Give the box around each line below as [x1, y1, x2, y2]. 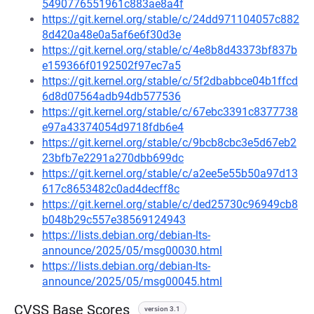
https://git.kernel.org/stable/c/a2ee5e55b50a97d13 [42, 167, 298, 180]
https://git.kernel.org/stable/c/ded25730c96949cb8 [42, 198, 298, 211]
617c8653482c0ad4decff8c [42, 182, 179, 196]
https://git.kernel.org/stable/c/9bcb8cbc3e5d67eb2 [42, 136, 296, 149]
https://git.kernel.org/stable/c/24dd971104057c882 [42, 13, 299, 26]
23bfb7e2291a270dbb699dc [42, 151, 184, 165]
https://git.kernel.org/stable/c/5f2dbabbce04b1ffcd [42, 74, 298, 88]
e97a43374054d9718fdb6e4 [42, 121, 184, 134]
